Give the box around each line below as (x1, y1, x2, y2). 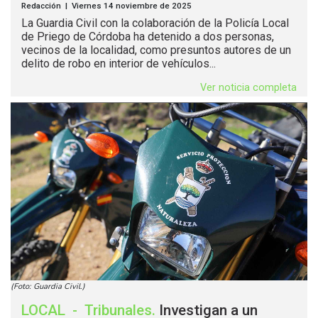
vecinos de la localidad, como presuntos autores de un (21, 43, 291, 57)
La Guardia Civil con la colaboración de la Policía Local (21, 16, 289, 30)
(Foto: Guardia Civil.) (11, 280, 85, 292)
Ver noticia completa (200, 81, 297, 94)
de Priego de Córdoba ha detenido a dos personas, (21, 29, 274, 43)
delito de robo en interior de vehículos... (21, 56, 216, 70)
